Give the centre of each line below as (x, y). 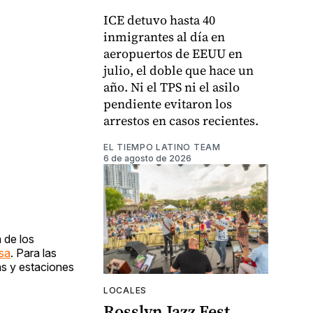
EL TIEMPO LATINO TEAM (162, 147)
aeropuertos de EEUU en (173, 54)
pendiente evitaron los (168, 104)
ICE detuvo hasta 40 (159, 20)
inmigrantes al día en (164, 37)
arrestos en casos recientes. (181, 121)
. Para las (34, 253)
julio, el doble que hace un (179, 71)
